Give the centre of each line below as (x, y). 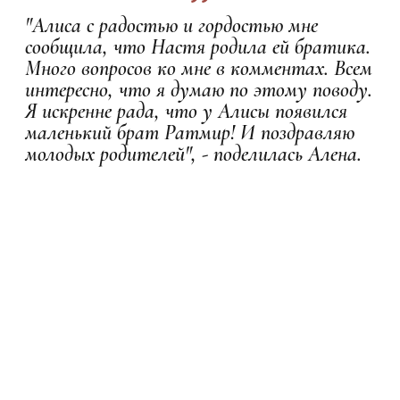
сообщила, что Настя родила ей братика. (198, 46)
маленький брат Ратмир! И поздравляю (190, 132)
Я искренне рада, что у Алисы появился (186, 111)
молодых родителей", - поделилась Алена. (193, 154)
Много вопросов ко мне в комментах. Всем (199, 68)
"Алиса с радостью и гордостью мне (171, 25)
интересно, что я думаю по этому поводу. (199, 89)
